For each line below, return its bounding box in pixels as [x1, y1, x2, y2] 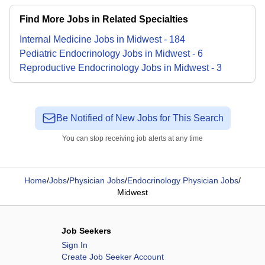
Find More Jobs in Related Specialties [20, 14, 188, 24]
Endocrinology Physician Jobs [127, 176, 238, 185]
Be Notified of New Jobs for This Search [56, 113, 224, 123]
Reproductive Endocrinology [20, 63, 139, 73]
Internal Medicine [20, 34, 92, 44]
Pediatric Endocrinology [20, 49, 120, 59]
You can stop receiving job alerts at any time [62, 134, 203, 143]
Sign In [62, 240, 88, 250]
